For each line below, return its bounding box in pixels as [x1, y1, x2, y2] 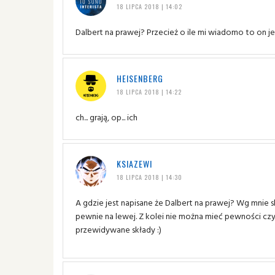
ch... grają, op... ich [76, 110, 137, 123]
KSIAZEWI [116, 157, 152, 170]
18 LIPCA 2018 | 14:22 [116, 87, 182, 96]
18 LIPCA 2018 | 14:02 [116, 1, 182, 11]
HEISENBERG [116, 71, 163, 85]
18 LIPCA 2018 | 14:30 [116, 172, 182, 182]
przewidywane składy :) [76, 222, 161, 236]
